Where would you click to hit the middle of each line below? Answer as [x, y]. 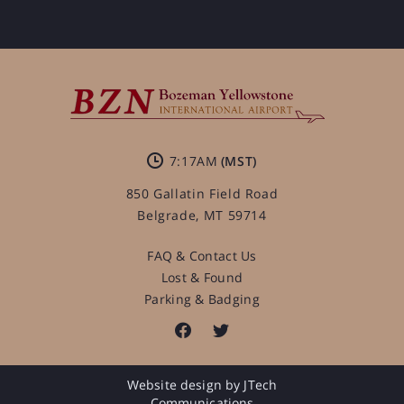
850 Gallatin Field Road [202, 194]
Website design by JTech [202, 385]
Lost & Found [202, 278]
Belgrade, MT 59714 [202, 216]
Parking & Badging [202, 299]
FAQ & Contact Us [202, 256]
